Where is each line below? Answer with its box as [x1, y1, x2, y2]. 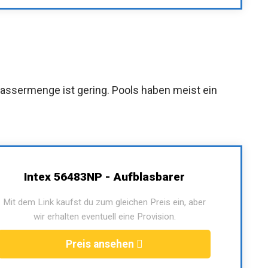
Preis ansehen [66, 238, 136, 251]
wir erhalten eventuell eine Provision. [33, 211, 176, 223]
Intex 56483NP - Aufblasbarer [24, 170, 185, 184]
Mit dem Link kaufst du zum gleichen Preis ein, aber [3, 197, 206, 208]
